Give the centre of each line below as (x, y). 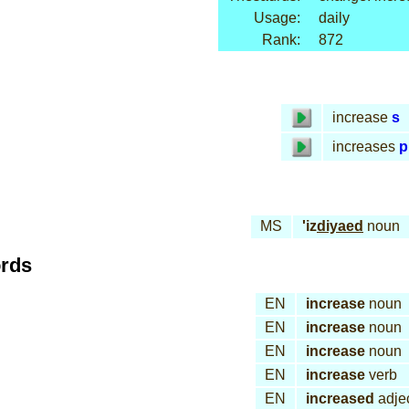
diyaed (340, 226)
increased (340, 399)
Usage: (277, 18)
